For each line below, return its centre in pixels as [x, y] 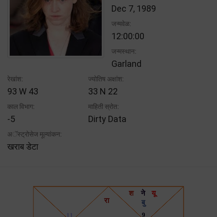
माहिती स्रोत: [104, 106]
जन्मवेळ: [121, 23]
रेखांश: [15, 79]
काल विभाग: [21, 106]
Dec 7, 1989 [134, 8]
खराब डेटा [23, 146]
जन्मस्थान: [124, 51]
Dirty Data [108, 119]
